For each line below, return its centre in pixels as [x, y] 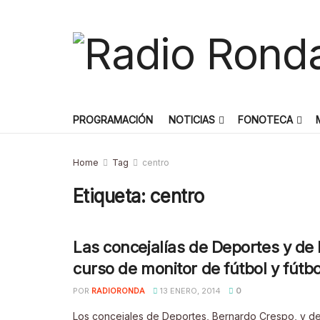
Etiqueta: [111, 196]
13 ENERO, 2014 [189, 291]
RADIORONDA [118, 291]
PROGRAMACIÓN [113, 120]
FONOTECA [265, 120]
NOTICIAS [192, 120]
